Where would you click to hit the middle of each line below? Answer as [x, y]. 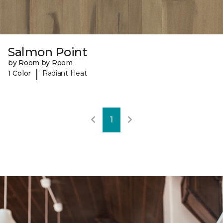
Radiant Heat [64, 73]
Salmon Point [48, 52]
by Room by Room [40, 62]
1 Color [20, 73]
